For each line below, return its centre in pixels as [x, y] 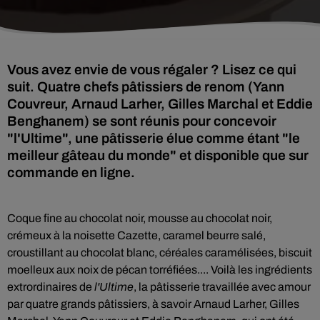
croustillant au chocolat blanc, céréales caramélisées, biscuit [160, 252]
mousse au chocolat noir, [210, 218]
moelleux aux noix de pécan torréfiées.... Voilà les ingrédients [160, 270]
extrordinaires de [51, 287]
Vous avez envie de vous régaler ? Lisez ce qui [152, 70]
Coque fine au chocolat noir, [77, 218]
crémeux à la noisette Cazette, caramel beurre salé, [136, 235]
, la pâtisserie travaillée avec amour [222, 287]
